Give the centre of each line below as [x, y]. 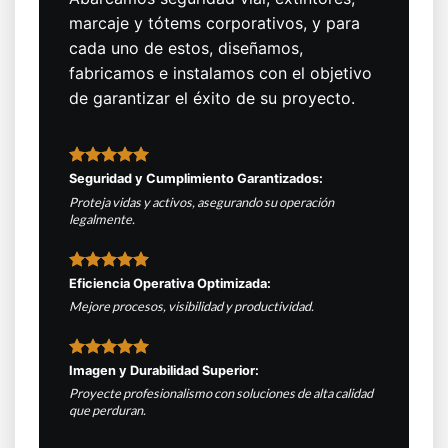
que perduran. [107, 410]
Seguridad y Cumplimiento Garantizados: [195, 179]
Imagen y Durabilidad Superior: [163, 370]
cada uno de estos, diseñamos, [185, 47]
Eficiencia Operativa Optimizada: [169, 283]
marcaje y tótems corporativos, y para [214, 22]
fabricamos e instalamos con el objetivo [220, 72]
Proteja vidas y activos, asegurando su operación [201, 201]
